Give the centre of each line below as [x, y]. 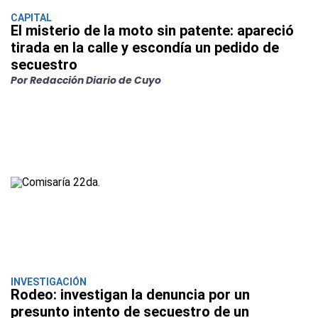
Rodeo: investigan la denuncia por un [130, 294]
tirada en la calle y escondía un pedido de [145, 47]
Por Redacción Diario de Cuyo [86, 80]
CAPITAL [31, 17]
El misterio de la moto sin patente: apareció [152, 30]
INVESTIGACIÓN [49, 281]
